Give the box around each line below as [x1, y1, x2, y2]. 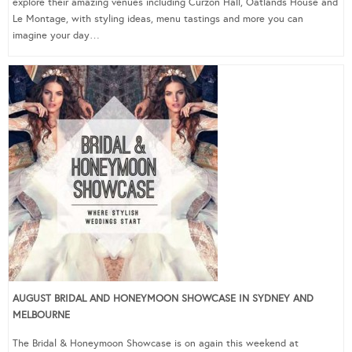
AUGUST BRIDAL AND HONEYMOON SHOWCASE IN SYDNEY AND [13, 291, 313, 305]
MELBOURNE [13, 308, 70, 321]
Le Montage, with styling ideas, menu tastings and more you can [13, 12, 303, 25]
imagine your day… [13, 28, 100, 42]
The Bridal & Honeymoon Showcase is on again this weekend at [13, 336, 299, 350]
